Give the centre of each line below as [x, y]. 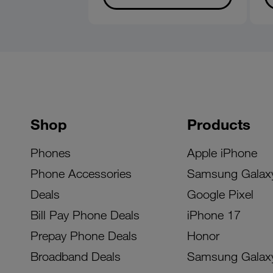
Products [218, 124]
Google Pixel [220, 194]
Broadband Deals [76, 256]
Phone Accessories [81, 173]
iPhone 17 [214, 215]
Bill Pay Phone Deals [85, 215]
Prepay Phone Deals [84, 236]
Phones [51, 153]
